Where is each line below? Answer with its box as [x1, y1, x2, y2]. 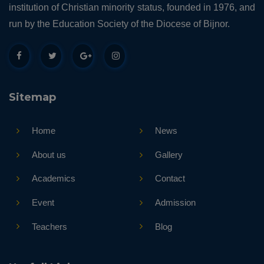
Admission [154, 197, 196, 207]
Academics [31, 173, 75, 184]
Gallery [154, 149, 183, 160]
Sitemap [9, 91, 56, 104]
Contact [154, 173, 185, 184]
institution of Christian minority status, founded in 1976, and [9, 2, 255, 12]
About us [31, 149, 66, 160]
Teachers [31, 221, 67, 232]
